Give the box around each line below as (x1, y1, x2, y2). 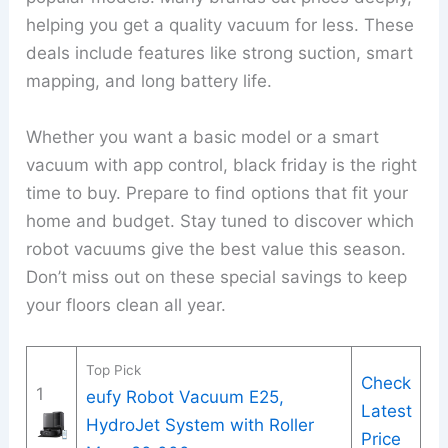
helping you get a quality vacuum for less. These (26, 15, 415, 36)
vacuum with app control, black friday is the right (26, 154, 418, 175)
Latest (360, 400, 412, 421)
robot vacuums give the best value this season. (26, 238, 407, 259)
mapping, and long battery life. (26, 71, 273, 92)
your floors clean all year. (26, 294, 227, 315)
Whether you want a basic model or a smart (26, 126, 380, 147)
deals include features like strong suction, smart (26, 43, 414, 64)
